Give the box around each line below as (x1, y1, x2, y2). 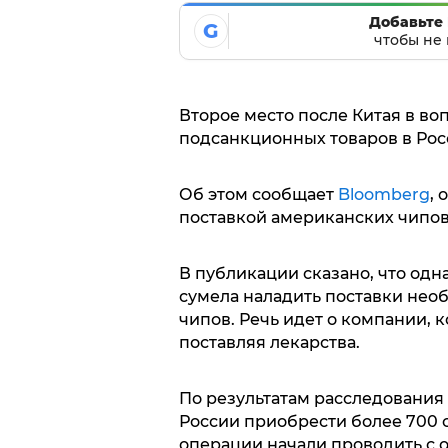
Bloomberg (337, 185, 430, 205)
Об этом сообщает (178, 185, 338, 205)
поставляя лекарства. (178, 333, 360, 353)
